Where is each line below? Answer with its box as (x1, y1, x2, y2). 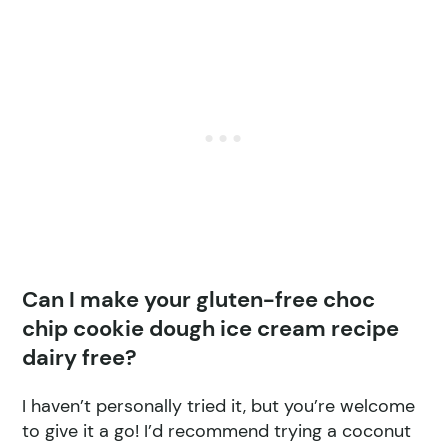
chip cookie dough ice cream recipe (22, 313, 400, 343)
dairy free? (22, 342, 138, 372)
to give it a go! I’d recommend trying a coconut (22, 418, 412, 443)
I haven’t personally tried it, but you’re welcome (22, 393, 416, 418)
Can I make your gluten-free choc (22, 284, 376, 314)
